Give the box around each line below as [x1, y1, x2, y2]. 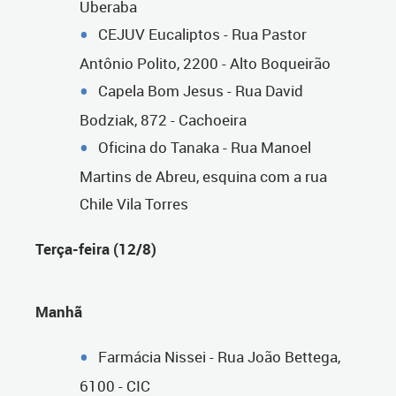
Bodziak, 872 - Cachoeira [80, 110, 247, 131]
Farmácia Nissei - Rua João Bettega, [98, 346, 340, 368]
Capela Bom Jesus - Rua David [98, 80, 303, 102]
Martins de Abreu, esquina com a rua [80, 166, 327, 187]
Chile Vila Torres [80, 194, 188, 215]
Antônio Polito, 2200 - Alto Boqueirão [80, 53, 331, 74]
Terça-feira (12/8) [35, 239, 156, 260]
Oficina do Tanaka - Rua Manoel [98, 137, 311, 158]
